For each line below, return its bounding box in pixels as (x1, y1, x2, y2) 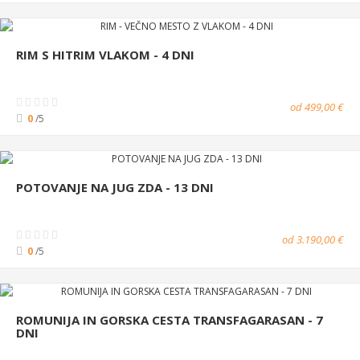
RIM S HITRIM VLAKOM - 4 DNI (16, 46, 194, 63)
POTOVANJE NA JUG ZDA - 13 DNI (16, 178, 214, 195)
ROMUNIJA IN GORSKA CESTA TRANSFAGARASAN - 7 (16, 311, 323, 328)
